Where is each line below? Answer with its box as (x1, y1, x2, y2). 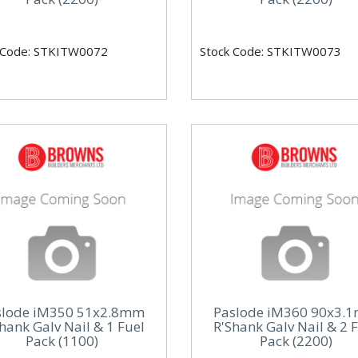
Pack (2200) (259, 331, 332, 350)
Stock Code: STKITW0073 (199, 42, 341, 59)
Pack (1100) (26, 331, 99, 350)
